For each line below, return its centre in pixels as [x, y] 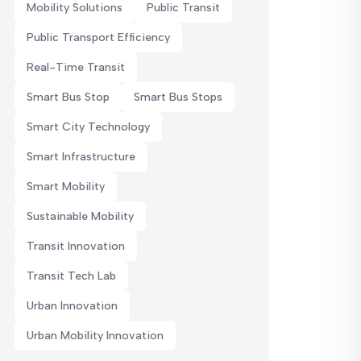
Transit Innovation [76, 246]
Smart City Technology [88, 127]
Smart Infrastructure [81, 157]
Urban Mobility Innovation [95, 336]
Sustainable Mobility [80, 216]
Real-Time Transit [76, 67]
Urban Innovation [72, 306]
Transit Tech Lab [71, 276]
